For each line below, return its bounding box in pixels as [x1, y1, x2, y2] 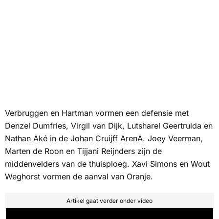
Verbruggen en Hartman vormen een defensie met [5, 108, 189, 118]
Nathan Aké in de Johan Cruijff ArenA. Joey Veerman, [5, 133, 203, 144]
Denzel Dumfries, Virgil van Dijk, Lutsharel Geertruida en [5, 121, 213, 131]
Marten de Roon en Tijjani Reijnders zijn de [5, 146, 162, 156]
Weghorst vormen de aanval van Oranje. [5, 172, 153, 182]
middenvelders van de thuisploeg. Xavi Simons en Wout [5, 159, 210, 169]
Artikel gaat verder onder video [66, 197, 153, 205]
